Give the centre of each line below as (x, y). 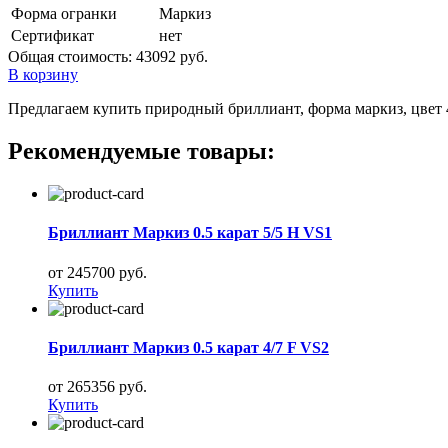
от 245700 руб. (97, 272)
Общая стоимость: (72, 57)
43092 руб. (172, 57)
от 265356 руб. (97, 387)
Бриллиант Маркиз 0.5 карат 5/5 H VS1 (190, 233)
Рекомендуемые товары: (141, 151)
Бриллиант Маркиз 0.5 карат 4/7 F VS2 (188, 347)
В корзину (43, 75)
